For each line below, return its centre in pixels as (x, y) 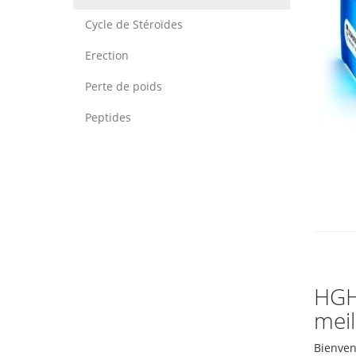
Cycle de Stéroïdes (134, 24)
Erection (107, 55)
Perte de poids (124, 86)
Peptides (108, 117)
